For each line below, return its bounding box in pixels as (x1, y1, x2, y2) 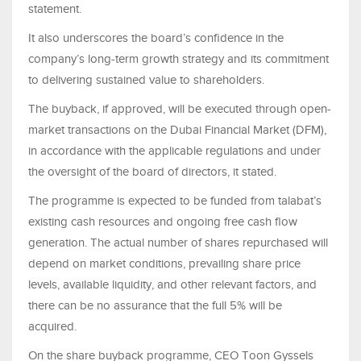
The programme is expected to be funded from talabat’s (28, 194, 322, 208)
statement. (28, 2, 85, 16)
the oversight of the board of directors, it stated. (28, 165, 280, 179)
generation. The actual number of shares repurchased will (28, 236, 328, 250)
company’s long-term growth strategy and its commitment (28, 52, 329, 66)
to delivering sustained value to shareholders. (28, 73, 268, 87)
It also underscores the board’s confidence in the (28, 31, 284, 45)
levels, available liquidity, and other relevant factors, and (28, 278, 317, 292)
